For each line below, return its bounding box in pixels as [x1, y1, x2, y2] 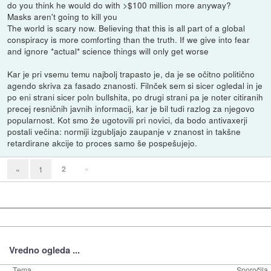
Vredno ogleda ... [8, 243, 80, 256]
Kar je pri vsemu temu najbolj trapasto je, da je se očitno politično [7, 68, 255, 80]
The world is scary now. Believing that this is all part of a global [7, 22, 246, 34]
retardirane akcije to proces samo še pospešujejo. [7, 137, 198, 149]
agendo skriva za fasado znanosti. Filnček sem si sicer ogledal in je [7, 79, 263, 92]
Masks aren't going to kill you [7, 10, 118, 23]
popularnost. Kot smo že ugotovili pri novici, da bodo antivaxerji [7, 114, 248, 126]
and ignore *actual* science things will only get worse [7, 45, 209, 57]
